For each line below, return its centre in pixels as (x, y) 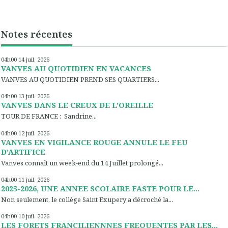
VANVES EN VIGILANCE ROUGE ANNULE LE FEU (94, 142)
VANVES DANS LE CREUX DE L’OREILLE (77, 105)
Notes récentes (37, 34)
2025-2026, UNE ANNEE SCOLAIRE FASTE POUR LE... (100, 188)
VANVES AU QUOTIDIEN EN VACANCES (76, 68)
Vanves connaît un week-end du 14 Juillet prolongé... (82, 163)
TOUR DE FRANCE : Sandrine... (49, 116)
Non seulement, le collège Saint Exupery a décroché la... (87, 199)
